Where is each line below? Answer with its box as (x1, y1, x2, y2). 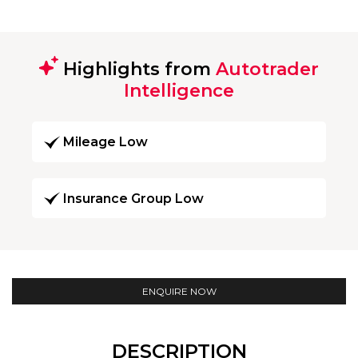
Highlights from (58, 58, 216, 80)
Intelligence (124, 79, 234, 101)
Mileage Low (63, 134, 148, 150)
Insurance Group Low (63, 190, 204, 206)
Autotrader (216, 58, 319, 80)
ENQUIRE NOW (141, 285, 217, 298)
